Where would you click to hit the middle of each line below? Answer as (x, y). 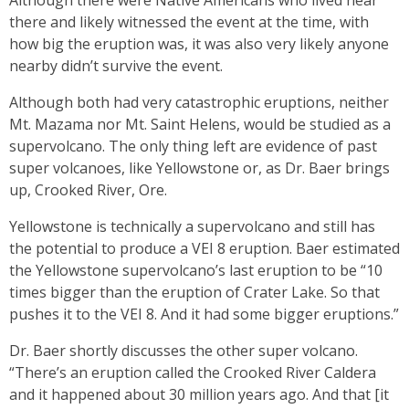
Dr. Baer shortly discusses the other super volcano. (184, 351)
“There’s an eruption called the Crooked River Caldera (193, 372)
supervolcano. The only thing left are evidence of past (193, 146)
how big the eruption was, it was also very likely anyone (199, 44)
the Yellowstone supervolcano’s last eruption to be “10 (196, 270)
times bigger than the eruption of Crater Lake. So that (194, 292)
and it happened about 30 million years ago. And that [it (199, 394)
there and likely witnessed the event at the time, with (189, 22)
